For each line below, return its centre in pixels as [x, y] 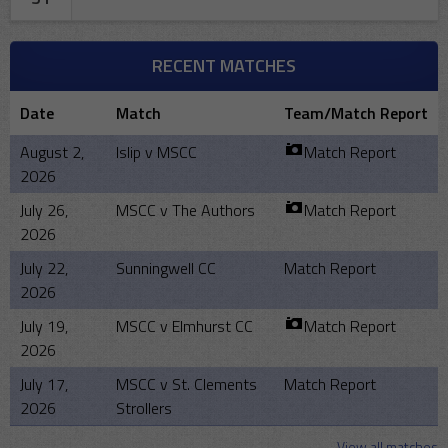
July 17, [44, 384]
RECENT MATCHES [224, 66]
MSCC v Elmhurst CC [184, 326]
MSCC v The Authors [185, 210]
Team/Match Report [356, 113]
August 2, [52, 152]
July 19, [44, 326]
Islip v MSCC [156, 152]
